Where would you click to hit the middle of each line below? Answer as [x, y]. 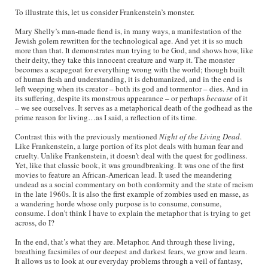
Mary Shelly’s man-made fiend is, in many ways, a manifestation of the [128, 31]
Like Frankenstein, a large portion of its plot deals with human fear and [129, 146]
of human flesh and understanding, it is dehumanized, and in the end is [129, 79]
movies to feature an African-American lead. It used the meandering [124, 175]
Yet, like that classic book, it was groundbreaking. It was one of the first [130, 165]
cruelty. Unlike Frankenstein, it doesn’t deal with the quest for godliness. [131, 156]
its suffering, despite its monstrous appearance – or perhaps [111, 98]
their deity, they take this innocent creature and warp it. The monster [125, 60]
